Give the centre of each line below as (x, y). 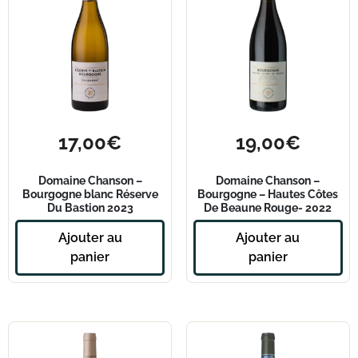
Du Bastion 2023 (90, 207)
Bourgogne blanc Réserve (90, 193)
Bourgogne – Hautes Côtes (268, 193)
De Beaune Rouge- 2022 (268, 207)
